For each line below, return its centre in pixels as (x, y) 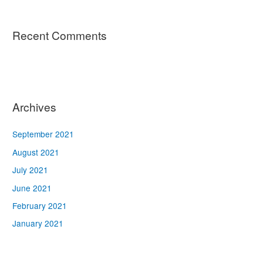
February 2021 (40, 205)
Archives (35, 107)
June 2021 (32, 188)
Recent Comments (60, 35)
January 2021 (38, 223)
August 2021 (36, 152)
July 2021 (31, 170)
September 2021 (43, 134)
